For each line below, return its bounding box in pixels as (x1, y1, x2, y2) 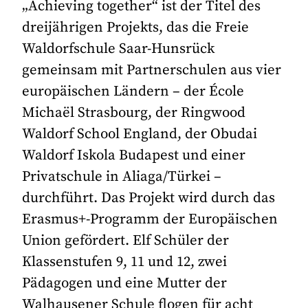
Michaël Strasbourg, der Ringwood (22, 104, 246, 122)
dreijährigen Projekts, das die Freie (22, 19, 250, 37)
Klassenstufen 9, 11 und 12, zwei (22, 253, 228, 272)
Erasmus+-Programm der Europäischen (22, 210, 278, 229)
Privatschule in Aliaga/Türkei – (22, 168, 222, 186)
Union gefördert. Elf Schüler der (22, 232, 230, 250)
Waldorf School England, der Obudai (22, 125, 258, 144)
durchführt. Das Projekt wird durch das (22, 189, 276, 208)
